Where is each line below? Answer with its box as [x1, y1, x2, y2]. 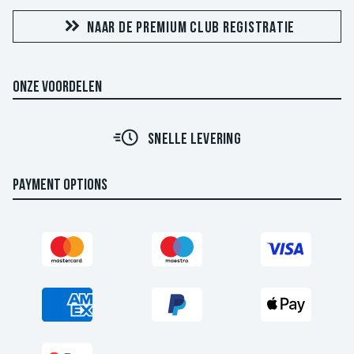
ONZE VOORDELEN [13, 79, 102, 96]
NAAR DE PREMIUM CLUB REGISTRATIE [87, 20, 295, 36]
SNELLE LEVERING [148, 131, 241, 148]
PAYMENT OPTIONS [13, 178, 107, 194]
